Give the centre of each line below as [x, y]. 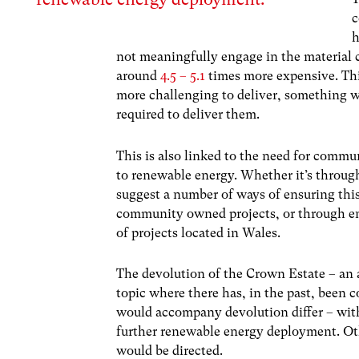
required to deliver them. [188, 115]
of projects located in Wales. [199, 232]
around [139, 76]
